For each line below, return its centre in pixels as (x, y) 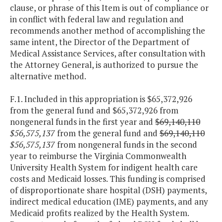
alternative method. (48, 76)
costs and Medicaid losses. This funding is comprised (108, 179)
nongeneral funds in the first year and (83, 122)
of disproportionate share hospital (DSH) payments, (108, 190)
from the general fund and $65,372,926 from (94, 111)
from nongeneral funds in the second (126, 145)
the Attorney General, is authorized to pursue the (104, 65)
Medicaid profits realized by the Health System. (99, 213)
